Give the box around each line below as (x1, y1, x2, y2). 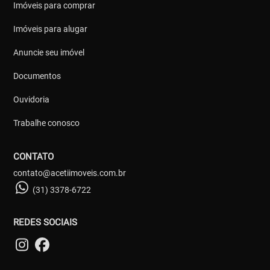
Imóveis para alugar (13, 24, 88, 34)
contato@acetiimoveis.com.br (13, 168, 127, 178)
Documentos (13, 71, 61, 81)
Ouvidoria (13, 94, 50, 104)
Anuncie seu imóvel (13, 47, 85, 57)
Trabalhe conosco (13, 118, 80, 128)
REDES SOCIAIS (13, 216, 78, 228)
